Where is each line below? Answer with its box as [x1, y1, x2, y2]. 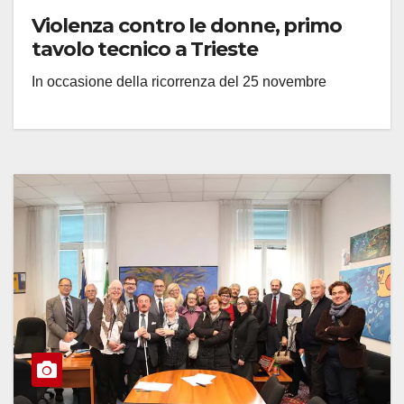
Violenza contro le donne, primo [32, 13, 342, 38]
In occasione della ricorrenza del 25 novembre [32, 73, 326, 89]
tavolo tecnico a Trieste [32, 36, 258, 61]
